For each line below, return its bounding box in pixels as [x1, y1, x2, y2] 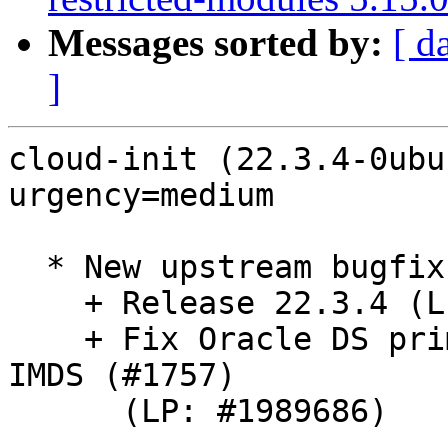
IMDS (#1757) [8, 357, 236, 394]
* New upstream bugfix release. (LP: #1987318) [8, 249, 46, 286]
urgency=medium [8, 177, 274, 214]
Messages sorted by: [48, 21, 383, 65]
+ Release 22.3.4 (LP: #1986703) [8, 285, 84, 322]
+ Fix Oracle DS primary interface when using [8, 321, 84, 358]
